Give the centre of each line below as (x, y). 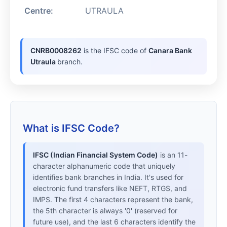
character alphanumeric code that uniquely (104, 166)
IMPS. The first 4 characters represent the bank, (113, 200)
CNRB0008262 (56, 51)
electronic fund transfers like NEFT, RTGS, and (110, 188)
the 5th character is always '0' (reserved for (105, 211)
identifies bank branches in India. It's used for (108, 177)
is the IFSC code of (115, 51)
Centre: (39, 11)
